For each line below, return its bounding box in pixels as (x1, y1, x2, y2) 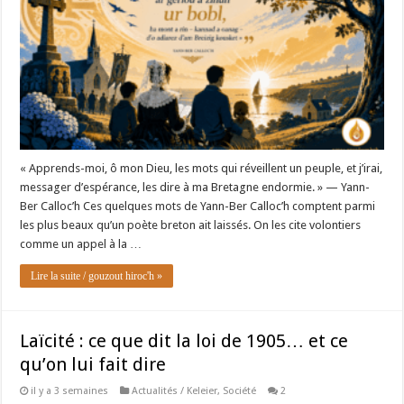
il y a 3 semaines (31, 385, 109, 398)
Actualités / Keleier (132, 385, 218, 398)
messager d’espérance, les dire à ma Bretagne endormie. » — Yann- (20, 180, 371, 195)
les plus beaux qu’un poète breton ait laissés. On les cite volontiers (20, 218, 362, 233)
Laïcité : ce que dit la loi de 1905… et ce (20, 330, 349, 353)
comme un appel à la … (20, 237, 142, 252)
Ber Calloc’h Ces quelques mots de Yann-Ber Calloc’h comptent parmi (20, 199, 376, 214)
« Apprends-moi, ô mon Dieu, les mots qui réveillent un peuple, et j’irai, (20, 161, 383, 176)
